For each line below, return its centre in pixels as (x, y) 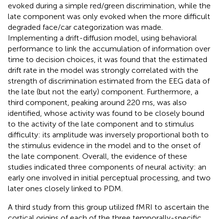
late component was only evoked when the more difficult (109, 16)
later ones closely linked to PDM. (65, 188)
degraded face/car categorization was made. (85, 27)
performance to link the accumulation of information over (109, 48)
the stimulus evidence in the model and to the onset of (104, 145)
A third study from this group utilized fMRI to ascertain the (109, 207)
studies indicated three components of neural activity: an (107, 167)
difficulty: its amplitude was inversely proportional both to (108, 134)
